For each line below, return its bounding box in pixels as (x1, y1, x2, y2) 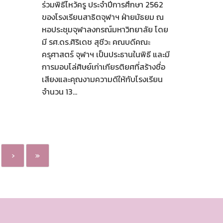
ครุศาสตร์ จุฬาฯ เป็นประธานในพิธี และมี (41, 48, 170, 61)
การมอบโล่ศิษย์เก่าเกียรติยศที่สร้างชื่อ (41, 61, 165, 73)
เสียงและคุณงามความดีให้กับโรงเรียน (41, 73, 163, 86)
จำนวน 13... (41, 86, 77, 98)
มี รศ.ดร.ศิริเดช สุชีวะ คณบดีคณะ (41, 36, 150, 48)
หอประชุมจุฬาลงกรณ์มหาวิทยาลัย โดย (41, 23, 168, 36)
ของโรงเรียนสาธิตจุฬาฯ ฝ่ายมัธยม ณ (41, 11, 164, 23)
